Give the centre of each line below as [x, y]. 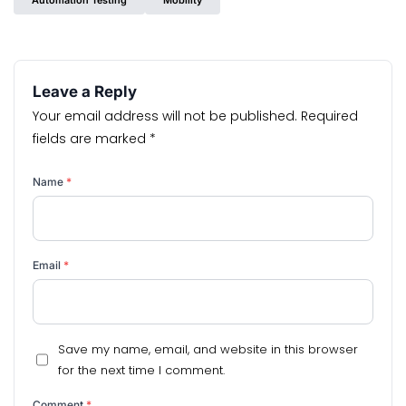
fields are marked [91, 139]
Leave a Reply [85, 92]
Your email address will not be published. [165, 116]
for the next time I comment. [142, 370]
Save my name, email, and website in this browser [208, 349]
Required [329, 116]
